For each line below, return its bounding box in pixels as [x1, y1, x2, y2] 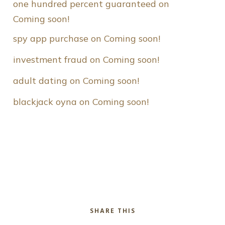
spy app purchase [13, 33, 88, 45]
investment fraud [13, 54, 87, 66]
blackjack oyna [13, 96, 77, 108]
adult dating [13, 75, 67, 87]
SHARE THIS [89, 206, 136, 217]
